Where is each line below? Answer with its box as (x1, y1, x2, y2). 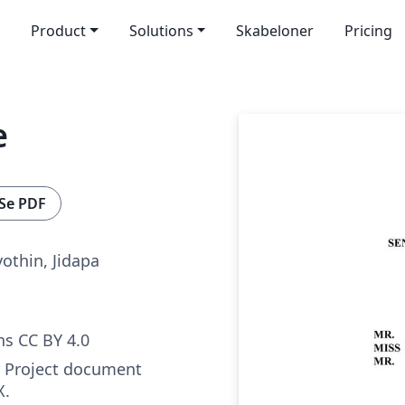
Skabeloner (236, 21, 315, 41)
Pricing (344, 21, 393, 41)
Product (30, 21, 86, 41)
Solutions (128, 21, 193, 41)
